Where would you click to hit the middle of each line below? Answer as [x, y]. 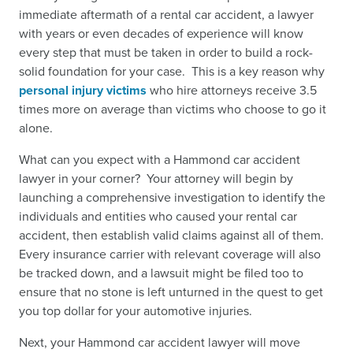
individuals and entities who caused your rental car [158, 216]
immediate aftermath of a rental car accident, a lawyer [166, 15]
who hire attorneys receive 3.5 [232, 90]
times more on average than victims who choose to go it [173, 109]
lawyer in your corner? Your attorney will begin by [156, 178]
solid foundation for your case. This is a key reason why [172, 71]
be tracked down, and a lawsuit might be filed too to [161, 273]
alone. [36, 128]
